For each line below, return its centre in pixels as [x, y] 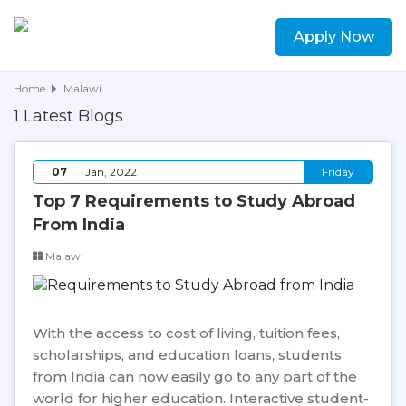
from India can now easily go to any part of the [195, 376]
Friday [338, 172]
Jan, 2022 [111, 172]
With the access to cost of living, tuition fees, [186, 333]
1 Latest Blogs [68, 116]
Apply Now [334, 37]
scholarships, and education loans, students [187, 354]
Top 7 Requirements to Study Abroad [194, 201]
